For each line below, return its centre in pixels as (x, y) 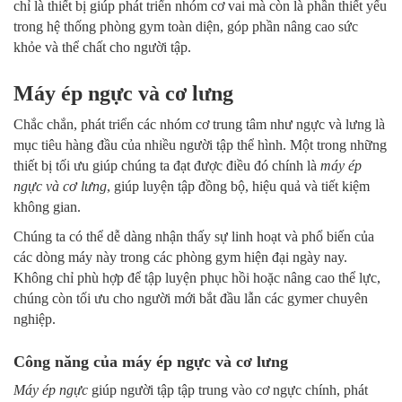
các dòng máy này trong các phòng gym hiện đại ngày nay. (180, 258)
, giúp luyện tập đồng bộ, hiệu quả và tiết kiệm (238, 187)
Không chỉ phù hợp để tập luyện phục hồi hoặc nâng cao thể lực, (197, 278)
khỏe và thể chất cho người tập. (102, 48)
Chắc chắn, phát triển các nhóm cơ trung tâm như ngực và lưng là (199, 125)
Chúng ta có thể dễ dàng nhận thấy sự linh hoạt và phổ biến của (194, 237)
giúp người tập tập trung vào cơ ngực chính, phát (228, 390)
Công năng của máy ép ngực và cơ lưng (151, 362)
